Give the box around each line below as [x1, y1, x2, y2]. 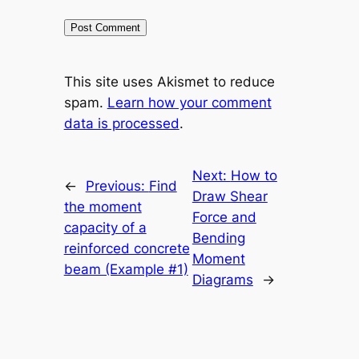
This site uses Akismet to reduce [63, 73, 275, 90]
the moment [63, 198, 142, 215]
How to [230, 167, 277, 184]
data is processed [63, 115, 179, 131]
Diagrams [192, 271, 253, 288]
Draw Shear [192, 188, 268, 204]
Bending [192, 229, 245, 246]
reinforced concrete [63, 240, 190, 256]
